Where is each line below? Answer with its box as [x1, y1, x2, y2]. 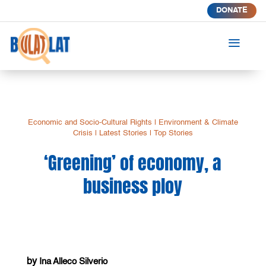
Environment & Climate [158, 118, 238, 126]
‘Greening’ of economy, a [44, 149, 222, 176]
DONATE [216, 7, 248, 14]
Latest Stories [99, 129, 147, 137]
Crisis [72, 129, 93, 137]
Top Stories [153, 129, 193, 137]
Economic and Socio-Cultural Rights [27, 118, 152, 126]
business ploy [83, 172, 183, 199]
